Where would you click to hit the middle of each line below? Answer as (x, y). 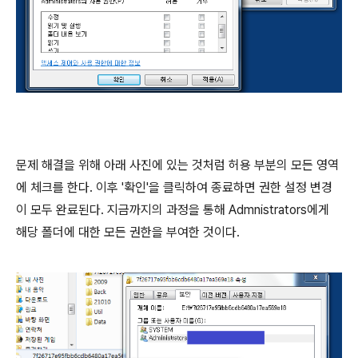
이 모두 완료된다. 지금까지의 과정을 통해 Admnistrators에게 (173, 209)
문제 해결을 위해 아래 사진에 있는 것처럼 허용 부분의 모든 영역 (177, 165)
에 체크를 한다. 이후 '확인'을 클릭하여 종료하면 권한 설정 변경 (174, 187)
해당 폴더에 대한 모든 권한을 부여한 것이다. (128, 232)
